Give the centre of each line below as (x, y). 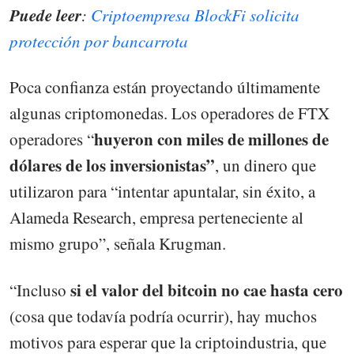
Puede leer (45, 15)
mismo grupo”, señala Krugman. (118, 244)
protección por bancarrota (99, 41)
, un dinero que (265, 166)
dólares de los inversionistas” (112, 166)
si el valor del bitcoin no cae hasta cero (207, 290)
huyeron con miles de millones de (211, 139)
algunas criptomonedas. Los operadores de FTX (169, 113)
